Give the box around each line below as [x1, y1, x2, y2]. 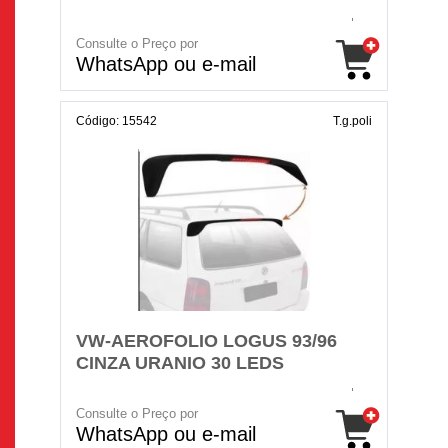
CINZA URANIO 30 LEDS [76, 353, 284, 373]
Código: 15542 [76, 114, 157, 128]
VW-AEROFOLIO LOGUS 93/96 [76, 331, 337, 351]
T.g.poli [333, 114, 372, 128]
